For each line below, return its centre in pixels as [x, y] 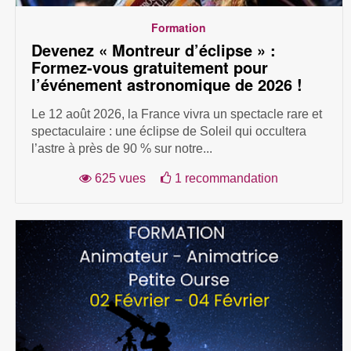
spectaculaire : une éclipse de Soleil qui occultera [168, 132]
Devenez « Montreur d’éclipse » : [153, 50]
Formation [179, 28]
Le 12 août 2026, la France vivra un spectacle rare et [176, 114]
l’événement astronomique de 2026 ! [166, 85]
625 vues [119, 179]
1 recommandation [225, 179]
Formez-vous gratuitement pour [149, 67]
